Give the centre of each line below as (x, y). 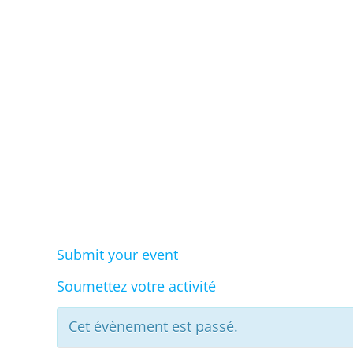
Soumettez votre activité (136, 286)
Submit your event (117, 255)
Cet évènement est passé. (153, 326)
